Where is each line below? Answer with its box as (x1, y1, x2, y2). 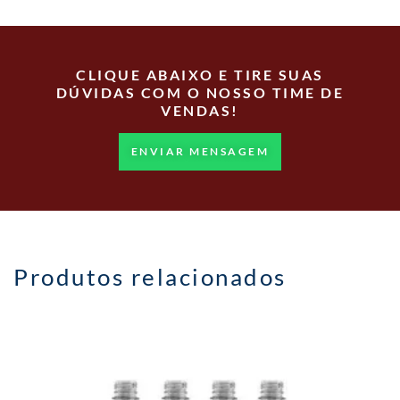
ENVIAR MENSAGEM (130, 145, 270, 159)
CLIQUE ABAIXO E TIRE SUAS (76, 66, 324, 84)
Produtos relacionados (13, 262, 287, 292)
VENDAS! (161, 102, 239, 120)
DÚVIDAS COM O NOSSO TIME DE (55, 84, 345, 102)
